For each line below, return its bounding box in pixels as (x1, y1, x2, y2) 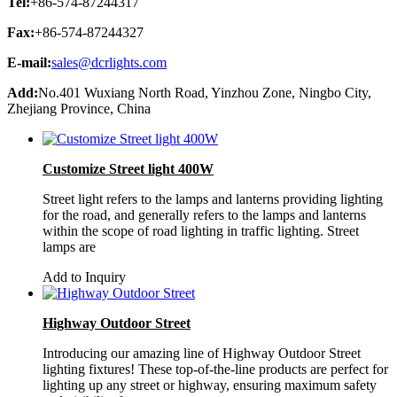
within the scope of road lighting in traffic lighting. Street (43, 222, 359, 238)
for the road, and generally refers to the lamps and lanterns (43, 206, 366, 222)
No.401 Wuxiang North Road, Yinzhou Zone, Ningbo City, (38, 84, 371, 100)
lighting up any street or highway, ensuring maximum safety (43, 377, 377, 393)
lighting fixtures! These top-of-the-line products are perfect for (43, 361, 388, 377)
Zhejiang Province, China (7, 100, 151, 116)
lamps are (43, 238, 96, 254)
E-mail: (7, 54, 51, 70)
